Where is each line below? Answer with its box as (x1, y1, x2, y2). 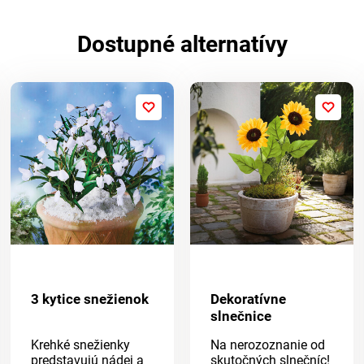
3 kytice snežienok (31, 291, 149, 308)
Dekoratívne (210, 291, 286, 308)
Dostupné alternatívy (76, 30, 288, 58)
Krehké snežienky (31, 337, 131, 353)
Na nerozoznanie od (210, 337, 325, 353)
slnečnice (210, 308, 271, 325)
